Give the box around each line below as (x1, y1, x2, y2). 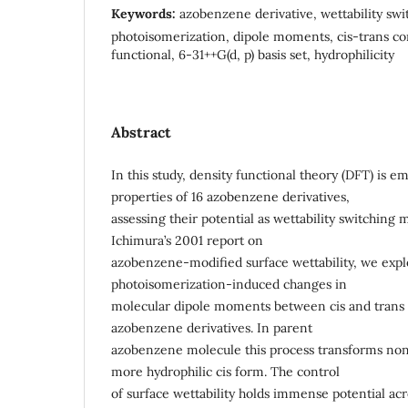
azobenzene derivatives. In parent (111, 320, 312, 337)
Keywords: (111, 5, 179, 23)
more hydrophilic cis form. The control (111, 363, 340, 381)
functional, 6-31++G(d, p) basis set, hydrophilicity (111, 46, 394, 64)
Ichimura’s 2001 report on (111, 232, 263, 250)
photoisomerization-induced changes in (111, 276, 347, 293)
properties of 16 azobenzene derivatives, (111, 189, 350, 206)
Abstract (111, 123, 171, 142)
